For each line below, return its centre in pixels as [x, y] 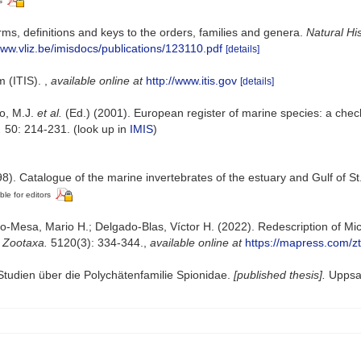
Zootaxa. [25, 242]
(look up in [100, 129]
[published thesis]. [280, 275]
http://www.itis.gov [191, 80]
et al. [50, 112]
